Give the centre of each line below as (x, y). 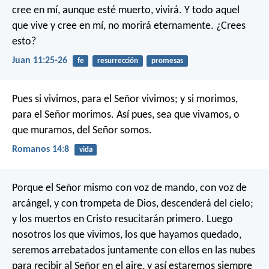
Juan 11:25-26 (40, 60)
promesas (167, 61)
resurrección (117, 61)
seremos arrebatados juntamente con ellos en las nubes (134, 251)
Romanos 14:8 (41, 150)
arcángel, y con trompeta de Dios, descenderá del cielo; (133, 204)
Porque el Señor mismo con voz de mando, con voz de (129, 189)
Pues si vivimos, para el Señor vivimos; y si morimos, (125, 100)
